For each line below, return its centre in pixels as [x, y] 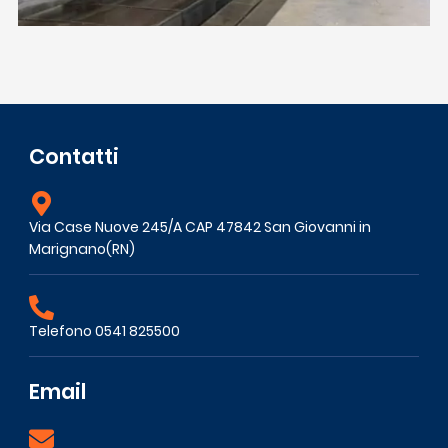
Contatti [74, 156]
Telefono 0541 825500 [104, 331]
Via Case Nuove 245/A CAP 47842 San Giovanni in [200, 227]
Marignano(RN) [82, 249]
